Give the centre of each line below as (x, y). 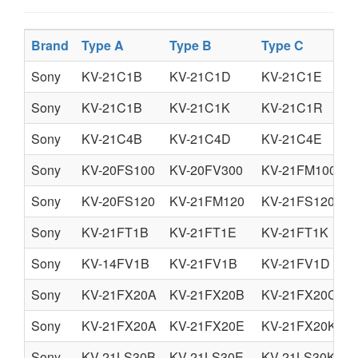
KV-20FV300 (206, 170)
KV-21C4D (200, 139)
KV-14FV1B (115, 263)
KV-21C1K (200, 107)
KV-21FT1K (295, 232)
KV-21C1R (292, 107)
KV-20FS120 (118, 201)
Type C (282, 45)
